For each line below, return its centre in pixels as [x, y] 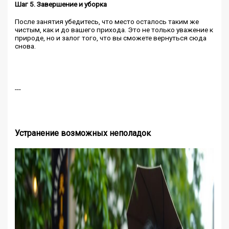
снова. [26, 46]
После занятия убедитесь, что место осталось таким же [107, 21]
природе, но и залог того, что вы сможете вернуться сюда [111, 38]
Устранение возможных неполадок [83, 133]
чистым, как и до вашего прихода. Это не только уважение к [114, 29]
